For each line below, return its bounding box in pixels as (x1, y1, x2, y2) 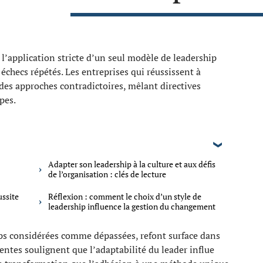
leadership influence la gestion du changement (48, 201, 215, 212)
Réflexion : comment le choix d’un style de (48, 191, 201, 202)
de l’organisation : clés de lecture (48, 168, 166, 180)
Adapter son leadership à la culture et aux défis (48, 159, 215, 170)
